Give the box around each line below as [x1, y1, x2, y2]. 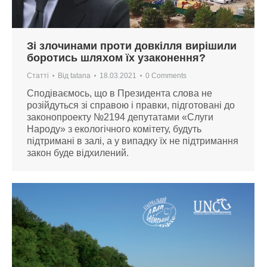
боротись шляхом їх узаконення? [27, 51, 206, 64]
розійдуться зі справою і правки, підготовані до [27, 100, 235, 110]
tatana [70, 71, 91, 80]
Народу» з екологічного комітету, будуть [27, 123, 201, 134]
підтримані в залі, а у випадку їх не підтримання [27, 135, 238, 146]
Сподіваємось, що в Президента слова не [27, 88, 212, 98]
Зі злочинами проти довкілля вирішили [27, 39, 237, 52]
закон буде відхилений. [27, 147, 129, 158]
